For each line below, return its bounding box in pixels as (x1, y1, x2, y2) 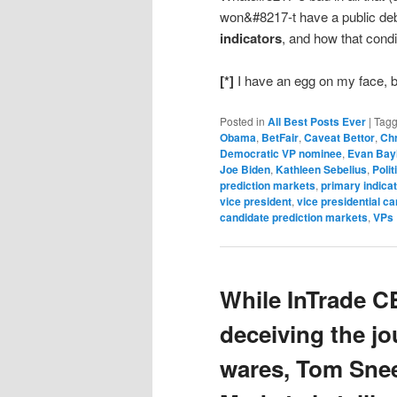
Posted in (220, 113, 265, 128)
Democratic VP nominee (220, 144, 342, 161)
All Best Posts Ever (268, 113, 366, 129)
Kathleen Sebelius (276, 160, 367, 177)
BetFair (261, 128, 299, 145)
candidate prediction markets (220, 208, 368, 225)
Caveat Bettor (304, 128, 375, 145)
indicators (220, 27, 282, 48)
